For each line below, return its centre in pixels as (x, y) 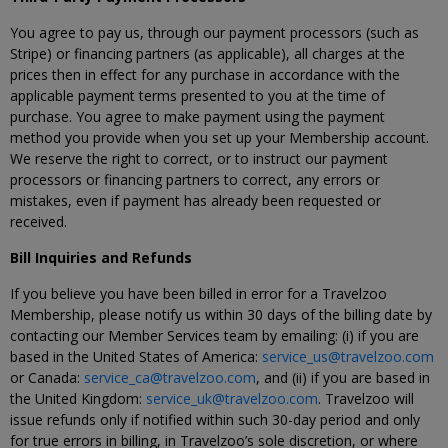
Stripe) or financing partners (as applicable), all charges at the (207, 53)
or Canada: (47, 377)
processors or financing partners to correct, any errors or (195, 179)
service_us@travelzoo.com (348, 356)
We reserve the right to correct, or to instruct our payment (199, 158)
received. (38, 221)
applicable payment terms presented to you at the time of (197, 95)
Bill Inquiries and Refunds (101, 257)
